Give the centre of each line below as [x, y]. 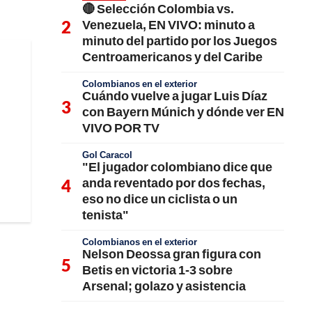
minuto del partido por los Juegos [180, 40]
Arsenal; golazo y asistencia [164, 285]
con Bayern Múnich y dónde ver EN [183, 111]
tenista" [106, 214]
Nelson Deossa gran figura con [172, 253]
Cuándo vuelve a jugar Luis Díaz [175, 95]
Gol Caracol [107, 154]
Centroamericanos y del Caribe [172, 56]
